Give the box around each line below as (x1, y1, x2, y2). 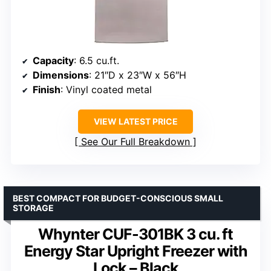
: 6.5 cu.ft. (74, 54, 119, 67)
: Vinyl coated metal (60, 83, 152, 96)
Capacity (33, 54, 74, 67)
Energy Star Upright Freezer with (24, 241, 247, 260)
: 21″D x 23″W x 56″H (89, 68, 186, 81)
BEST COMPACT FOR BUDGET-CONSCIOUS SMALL (13, 192, 223, 203)
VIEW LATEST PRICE (93, 116, 178, 126)
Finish (33, 83, 60, 96)
